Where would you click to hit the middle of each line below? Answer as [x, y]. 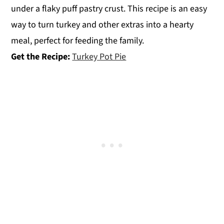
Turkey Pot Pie [99, 57]
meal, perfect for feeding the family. [78, 41]
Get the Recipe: [42, 57]
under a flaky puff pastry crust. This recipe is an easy [109, 9]
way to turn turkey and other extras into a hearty [102, 25]
